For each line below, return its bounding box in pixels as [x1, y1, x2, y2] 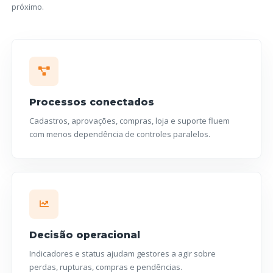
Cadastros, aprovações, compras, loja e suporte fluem [29, 115, 230, 126]
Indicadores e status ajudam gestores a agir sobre [29, 247, 216, 259]
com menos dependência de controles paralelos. [29, 128, 211, 140]
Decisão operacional [29, 229, 141, 241]
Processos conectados [29, 96, 155, 108]
